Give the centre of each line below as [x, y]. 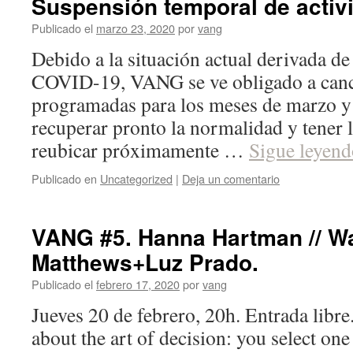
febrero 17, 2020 [138, 284]
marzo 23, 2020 [136, 28]
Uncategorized [136, 178]
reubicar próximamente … [140, 150]
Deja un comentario [231, 178]
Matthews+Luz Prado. [145, 262]
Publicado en [64, 178]
